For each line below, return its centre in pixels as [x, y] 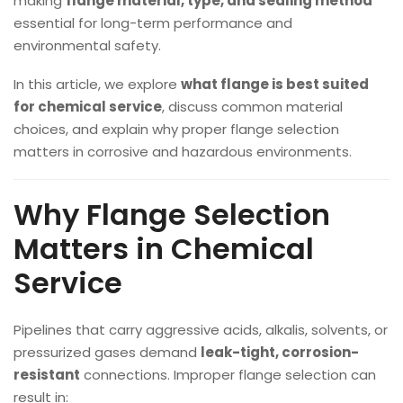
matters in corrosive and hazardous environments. [183, 152]
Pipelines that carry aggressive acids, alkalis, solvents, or [201, 330]
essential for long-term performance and [153, 23]
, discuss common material [252, 107]
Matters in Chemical [164, 249]
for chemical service [88, 107]
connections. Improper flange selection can [228, 375]
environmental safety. [87, 45]
